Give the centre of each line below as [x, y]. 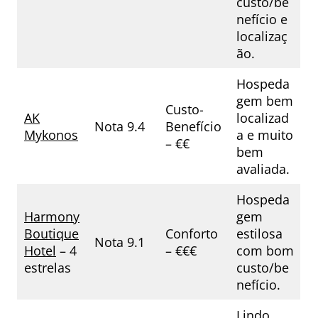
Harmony [52, 217]
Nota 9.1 [120, 242]
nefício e [262, 20]
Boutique [51, 234]
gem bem [265, 101]
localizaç [262, 37]
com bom [265, 251]
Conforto [192, 234]
